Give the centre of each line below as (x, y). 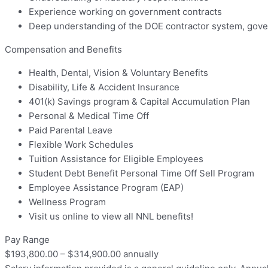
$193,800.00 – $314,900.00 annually (82, 254)
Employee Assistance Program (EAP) (106, 188)
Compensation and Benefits (63, 50)
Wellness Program (67, 202)
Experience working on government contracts (125, 12)
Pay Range (27, 240)
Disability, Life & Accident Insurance (104, 87)
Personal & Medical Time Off (89, 116)
